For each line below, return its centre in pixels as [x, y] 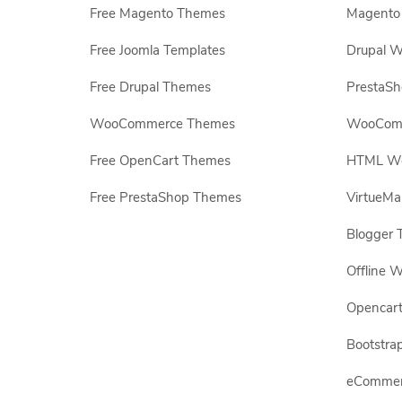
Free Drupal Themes [150, 87]
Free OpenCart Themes [160, 161]
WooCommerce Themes [162, 124]
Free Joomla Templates [157, 50]
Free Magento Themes [157, 13]
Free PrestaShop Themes [166, 197]
